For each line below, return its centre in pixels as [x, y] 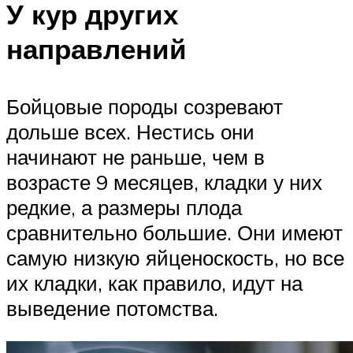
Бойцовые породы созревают [145, 106]
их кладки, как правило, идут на [154, 282]
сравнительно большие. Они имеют [175, 232]
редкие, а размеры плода [124, 207]
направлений [97, 48]
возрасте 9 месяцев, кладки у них [164, 182]
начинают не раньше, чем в [136, 156]
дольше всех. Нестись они [130, 131]
